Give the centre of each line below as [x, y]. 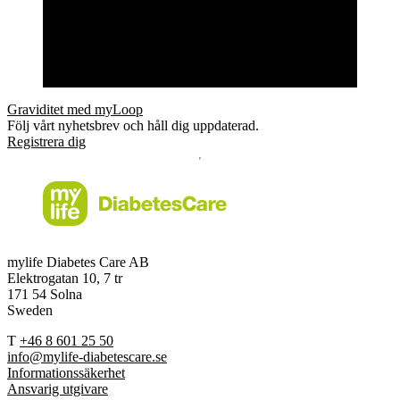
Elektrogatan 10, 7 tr [65, 278]
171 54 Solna [45, 294]
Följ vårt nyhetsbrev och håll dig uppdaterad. [133, 125]
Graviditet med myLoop [75, 109]
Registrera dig [46, 141]
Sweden [30, 310]
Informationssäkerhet [66, 372]
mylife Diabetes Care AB [78, 262]
